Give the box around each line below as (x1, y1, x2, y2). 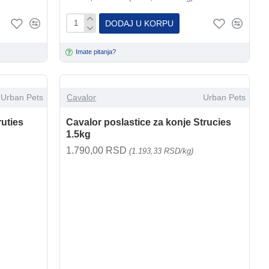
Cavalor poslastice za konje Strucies (66, 116, 232, 127)
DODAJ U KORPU (105, 18, 174, 28)
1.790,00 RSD (66, 145, 130, 156)
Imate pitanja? (75, 48, 116, 56)
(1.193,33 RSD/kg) (129, 146, 194, 156)
